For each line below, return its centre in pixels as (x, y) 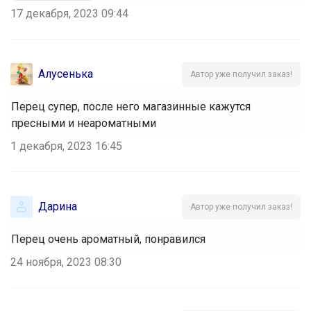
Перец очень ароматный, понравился (108, 239)
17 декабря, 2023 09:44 (69, 13)
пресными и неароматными (84, 123)
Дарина (58, 206)
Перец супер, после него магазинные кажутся (131, 106)
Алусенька (66, 74)
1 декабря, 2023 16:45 (66, 146)
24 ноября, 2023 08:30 (66, 262)
